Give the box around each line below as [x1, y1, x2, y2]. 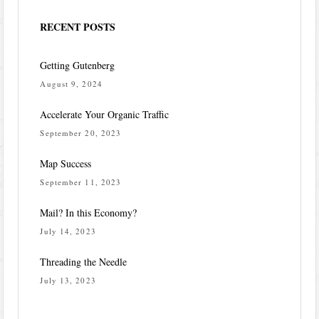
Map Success [40, 157, 92, 171]
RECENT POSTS [40, 19, 116, 35]
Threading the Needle [40, 255, 127, 269]
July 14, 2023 [40, 226, 96, 237]
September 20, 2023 [40, 127, 122, 139]
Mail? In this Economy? [40, 206, 137, 220]
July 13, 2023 [40, 275, 96, 286]
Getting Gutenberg [40, 58, 115, 73]
